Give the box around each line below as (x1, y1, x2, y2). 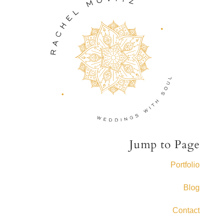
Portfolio (170, 161, 200, 169)
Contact (172, 206, 200, 215)
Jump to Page (129, 137, 200, 153)
